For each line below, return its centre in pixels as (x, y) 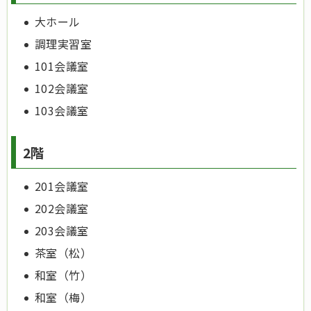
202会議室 (62, 208)
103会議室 (62, 110)
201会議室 (62, 186)
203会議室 (62, 230)
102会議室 (62, 88)
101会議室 (62, 66)
